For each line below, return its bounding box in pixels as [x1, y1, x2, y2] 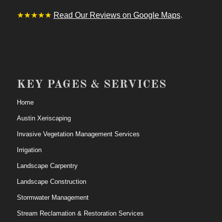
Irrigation [16, 146, 42, 154]
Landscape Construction [16, 177, 86, 185]
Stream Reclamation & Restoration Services [16, 209, 144, 217]
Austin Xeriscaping [16, 114, 71, 122]
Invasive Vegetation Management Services [16, 130, 140, 138]
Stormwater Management [16, 193, 89, 201]
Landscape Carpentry [16, 162, 78, 169]
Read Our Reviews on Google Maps [53, 11, 180, 20]
